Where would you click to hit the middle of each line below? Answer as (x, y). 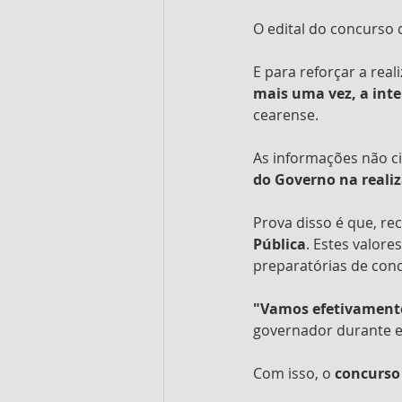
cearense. (286, 114)
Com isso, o (294, 373)
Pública (280, 244)
